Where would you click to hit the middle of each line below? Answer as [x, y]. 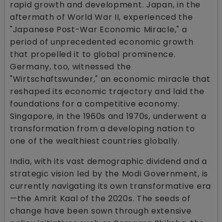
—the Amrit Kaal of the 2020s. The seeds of [100, 198]
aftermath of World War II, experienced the [102, 17]
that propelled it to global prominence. [93, 54]
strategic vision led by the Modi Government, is [109, 173]
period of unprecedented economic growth [102, 42]
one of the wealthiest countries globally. [95, 141]
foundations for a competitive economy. [95, 104]
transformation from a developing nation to [103, 128]
